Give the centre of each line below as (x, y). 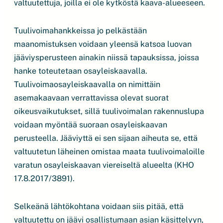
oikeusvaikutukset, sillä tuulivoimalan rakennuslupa (109, 111)
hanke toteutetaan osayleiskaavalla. (81, 71)
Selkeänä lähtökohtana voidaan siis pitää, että (99, 206)
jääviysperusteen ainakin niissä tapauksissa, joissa (107, 57)
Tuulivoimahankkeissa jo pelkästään (80, 31)
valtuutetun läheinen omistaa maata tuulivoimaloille (109, 152)
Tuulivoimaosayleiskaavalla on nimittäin (87, 84)
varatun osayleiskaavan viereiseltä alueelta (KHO (104, 165)
